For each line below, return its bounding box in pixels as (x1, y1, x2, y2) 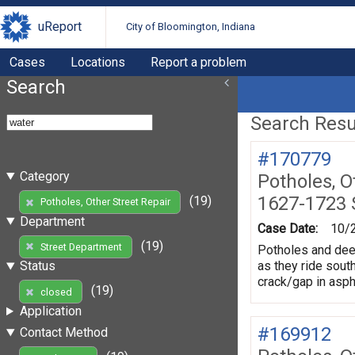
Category (19, 168, 70, 184)
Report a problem (151, 54, 246, 70)
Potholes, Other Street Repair (40, 196, 170, 208)
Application (19, 303, 82, 319)
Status (19, 258, 55, 274)
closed (40, 285, 72, 298)
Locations (71, 54, 125, 70)
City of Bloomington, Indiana (126, 21, 256, 33)
